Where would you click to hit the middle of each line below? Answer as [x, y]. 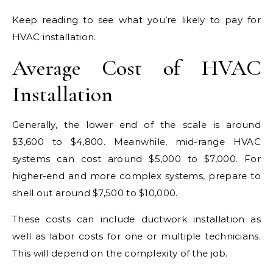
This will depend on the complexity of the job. [120, 253]
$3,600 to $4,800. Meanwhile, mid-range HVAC [136, 141]
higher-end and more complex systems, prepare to [136, 175]
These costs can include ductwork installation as [136, 219]
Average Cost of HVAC [136, 68]
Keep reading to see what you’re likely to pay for [136, 19]
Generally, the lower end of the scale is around [136, 124]
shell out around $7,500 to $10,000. [95, 193]
